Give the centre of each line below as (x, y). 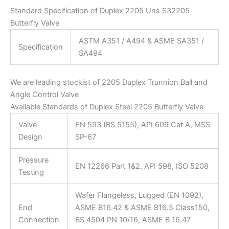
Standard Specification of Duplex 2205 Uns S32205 (100, 11)
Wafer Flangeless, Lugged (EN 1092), (139, 196)
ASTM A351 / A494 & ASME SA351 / (141, 41)
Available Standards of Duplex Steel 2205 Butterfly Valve (107, 107)
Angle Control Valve (44, 95)
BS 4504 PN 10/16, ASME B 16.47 (133, 220)
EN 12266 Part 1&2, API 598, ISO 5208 (142, 166)
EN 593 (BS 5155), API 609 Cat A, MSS (142, 125)
